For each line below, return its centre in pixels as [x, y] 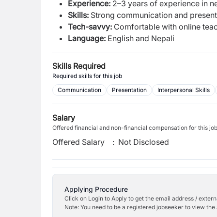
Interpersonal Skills [184, 90]
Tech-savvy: [90, 27]
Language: [88, 38]
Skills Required [79, 66]
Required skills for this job [87, 76]
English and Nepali [141, 38]
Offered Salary [78, 142]
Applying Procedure [96, 189]
